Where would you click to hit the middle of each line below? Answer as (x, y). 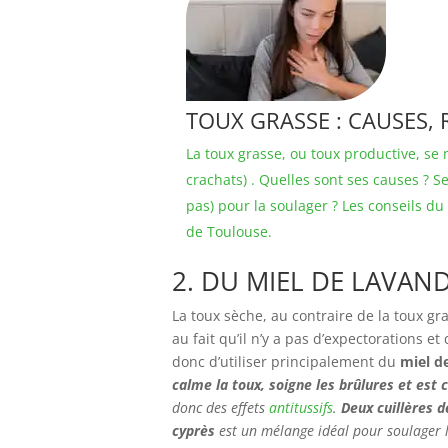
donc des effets (220, 407)
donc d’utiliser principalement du (286, 361)
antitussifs (301, 407)
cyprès (193, 430)
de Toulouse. (229, 231)
